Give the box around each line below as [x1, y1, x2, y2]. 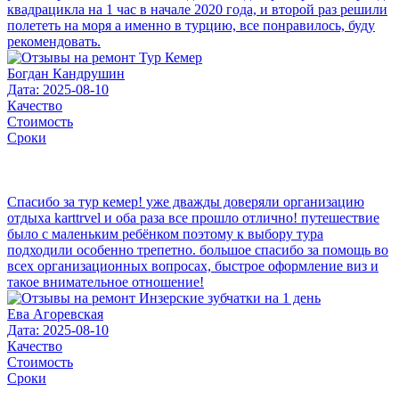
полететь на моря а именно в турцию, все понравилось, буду [7, 18, 375, 34]
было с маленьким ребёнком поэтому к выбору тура [7, 226, 323, 242]
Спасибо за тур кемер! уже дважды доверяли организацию [7, 194, 364, 210]
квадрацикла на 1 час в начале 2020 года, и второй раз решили [7, 2, 387, 18]
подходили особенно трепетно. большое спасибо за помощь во [7, 242, 388, 258]
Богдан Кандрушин [7, 66, 125, 82]
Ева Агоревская [7, 306, 103, 322]
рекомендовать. [7, 34, 101, 50]
